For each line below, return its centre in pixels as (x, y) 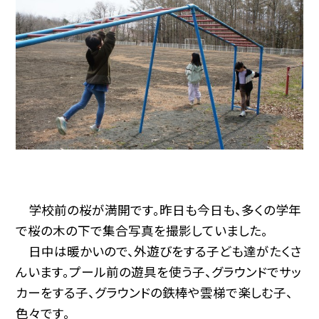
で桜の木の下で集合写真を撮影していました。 (142, 231)
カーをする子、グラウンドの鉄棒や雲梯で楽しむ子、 (155, 293)
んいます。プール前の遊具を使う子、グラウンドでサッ (159, 272)
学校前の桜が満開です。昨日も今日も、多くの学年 (159, 210)
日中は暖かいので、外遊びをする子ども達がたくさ (159, 251)
